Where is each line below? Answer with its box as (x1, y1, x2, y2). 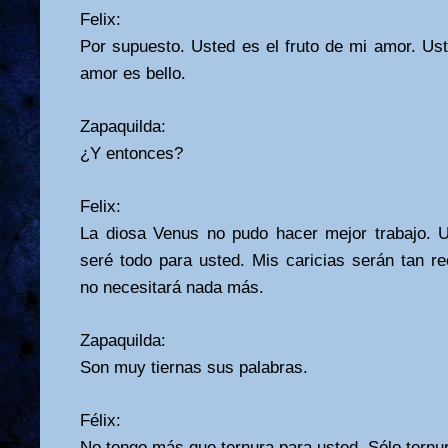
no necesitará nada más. (80, 277, 264, 297)
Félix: (80, 410, 121, 430)
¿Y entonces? (80, 143, 183, 163)
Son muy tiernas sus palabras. (80, 357, 308, 377)
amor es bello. (80, 63, 186, 83)
